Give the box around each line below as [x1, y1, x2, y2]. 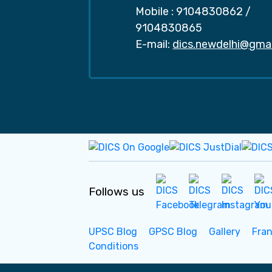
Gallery [209, 225, 241, 237]
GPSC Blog [149, 225, 198, 237]
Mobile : [135, 4, 174, 18]
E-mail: [135, 37, 171, 51]
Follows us [89, 184, 145, 199]
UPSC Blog [89, 225, 138, 237]
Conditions [89, 240, 139, 252]
